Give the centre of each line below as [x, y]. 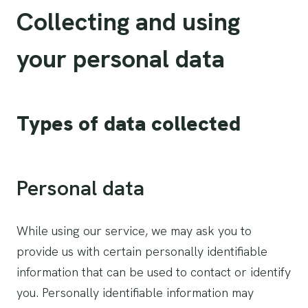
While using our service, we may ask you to [134, 231]
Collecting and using [128, 22]
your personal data [121, 59]
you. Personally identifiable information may [135, 293]
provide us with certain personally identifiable [142, 251]
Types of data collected [129, 123]
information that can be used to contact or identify [154, 272]
